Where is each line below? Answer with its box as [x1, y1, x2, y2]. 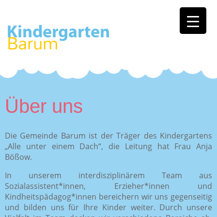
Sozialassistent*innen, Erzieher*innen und [5, 180, 212, 191]
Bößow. [5, 151, 32, 162]
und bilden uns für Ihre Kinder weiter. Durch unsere [5, 201, 212, 213]
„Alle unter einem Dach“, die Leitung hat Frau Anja [5, 140, 212, 152]
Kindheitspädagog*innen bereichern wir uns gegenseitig [5, 191, 212, 202]
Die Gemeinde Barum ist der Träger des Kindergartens [5, 130, 212, 141]
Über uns [5, 95, 83, 117]
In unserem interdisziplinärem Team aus [5, 170, 212, 181]
